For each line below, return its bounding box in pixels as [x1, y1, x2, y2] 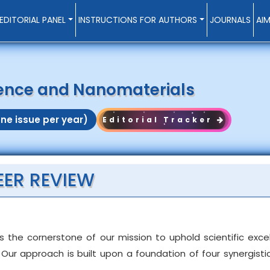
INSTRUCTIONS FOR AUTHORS [78, 14, 198, 26]
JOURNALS [210, 14, 251, 26]
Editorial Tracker [102, 115, 218, 125]
